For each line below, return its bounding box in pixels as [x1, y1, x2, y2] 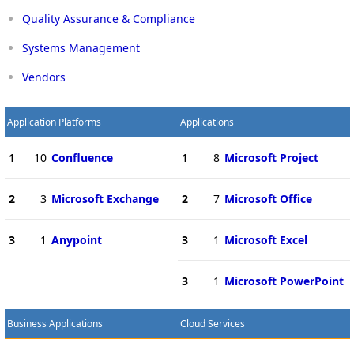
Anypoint [51, 232, 102, 247]
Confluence [51, 149, 113, 165]
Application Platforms [6, 115, 101, 129]
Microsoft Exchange [51, 190, 159, 206]
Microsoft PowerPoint [224, 273, 344, 288]
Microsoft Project [224, 149, 318, 165]
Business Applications [6, 316, 103, 330]
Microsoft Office [224, 190, 312, 206]
